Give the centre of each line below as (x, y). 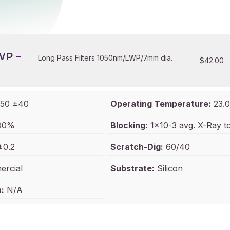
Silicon (168, 168)
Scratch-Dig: (137, 147)
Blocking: (129, 125)
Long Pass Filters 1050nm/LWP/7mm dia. (106, 58)
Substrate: (132, 168)
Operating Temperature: (160, 104)
